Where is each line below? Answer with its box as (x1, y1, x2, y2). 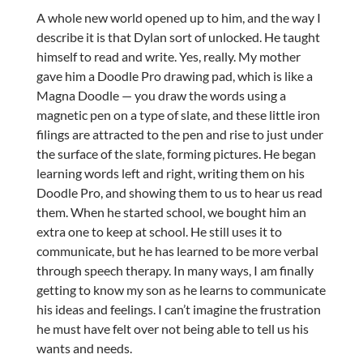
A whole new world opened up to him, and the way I (36, 10, 321, 26)
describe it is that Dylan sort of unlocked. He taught (36, 29, 320, 45)
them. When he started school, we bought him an (36, 204, 306, 220)
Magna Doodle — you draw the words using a (36, 88, 286, 104)
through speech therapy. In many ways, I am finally (36, 263, 314, 279)
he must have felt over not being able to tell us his (36, 321, 309, 337)
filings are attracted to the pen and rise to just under (36, 126, 323, 143)
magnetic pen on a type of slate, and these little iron (36, 107, 320, 123)
